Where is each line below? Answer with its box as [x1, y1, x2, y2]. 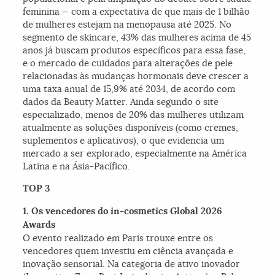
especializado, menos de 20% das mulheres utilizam [23, 109, 244, 121]
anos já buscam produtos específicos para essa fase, [23, 44, 246, 56]
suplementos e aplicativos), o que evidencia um [23, 134, 225, 147]
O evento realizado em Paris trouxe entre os [23, 232, 214, 244]
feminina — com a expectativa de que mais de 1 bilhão [23, 6, 250, 18]
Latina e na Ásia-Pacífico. [23, 160, 131, 172]
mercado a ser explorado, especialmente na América [23, 147, 247, 160]
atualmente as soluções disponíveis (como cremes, [23, 122, 239, 134]
